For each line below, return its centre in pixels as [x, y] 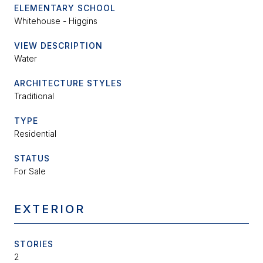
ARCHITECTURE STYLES [68, 83]
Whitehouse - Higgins [56, 21]
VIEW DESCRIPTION [58, 46]
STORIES [34, 244]
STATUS [32, 159]
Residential [35, 134]
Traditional [34, 96]
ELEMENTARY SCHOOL [65, 8]
